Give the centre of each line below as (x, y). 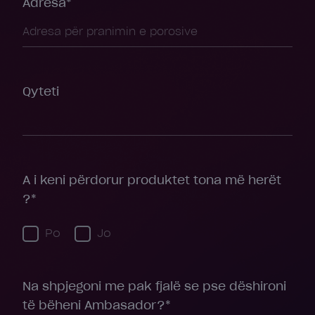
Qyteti (41, 92)
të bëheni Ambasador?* (97, 306)
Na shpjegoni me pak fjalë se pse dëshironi (154, 287)
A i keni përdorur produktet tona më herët (152, 181)
